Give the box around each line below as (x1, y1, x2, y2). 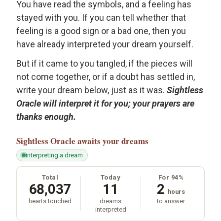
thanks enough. (16, 111, 76, 122)
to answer (157, 197, 185, 205)
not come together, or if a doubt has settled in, (16, 72, 195, 82)
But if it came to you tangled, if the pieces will (16, 58, 192, 69)
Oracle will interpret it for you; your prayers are (16, 98, 194, 109)
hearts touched (28, 197, 72, 205)
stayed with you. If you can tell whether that (16, 12, 186, 23)
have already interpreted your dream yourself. (16, 38, 193, 49)
